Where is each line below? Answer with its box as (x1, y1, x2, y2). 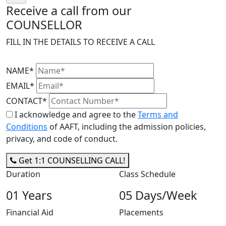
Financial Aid (6, 207, 53, 218)
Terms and (138, 109, 178, 121)
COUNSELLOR (6, 17, 82, 33)
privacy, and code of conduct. (6, 133, 118, 145)
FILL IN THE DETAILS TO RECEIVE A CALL (6, 36, 155, 48)
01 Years (6, 187, 52, 204)
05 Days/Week (119, 187, 197, 204)
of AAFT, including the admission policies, (47, 121, 206, 133)
